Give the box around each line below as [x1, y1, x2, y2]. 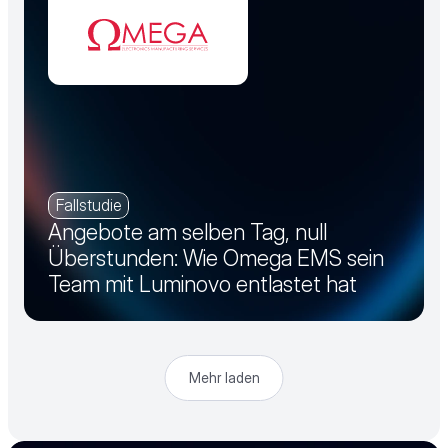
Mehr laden [188, 369, 260, 386]
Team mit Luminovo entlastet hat [48, 271, 357, 297]
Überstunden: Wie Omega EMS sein [48, 245, 384, 271]
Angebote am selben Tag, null [48, 219, 327, 245]
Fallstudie [56, 195, 121, 215]
